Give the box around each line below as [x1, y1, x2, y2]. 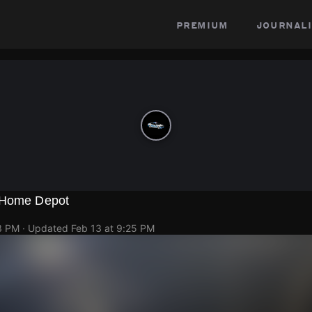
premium [175, 17, 228, 31]
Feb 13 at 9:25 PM [71, 222, 155, 234]
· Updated [22, 222, 68, 234]
